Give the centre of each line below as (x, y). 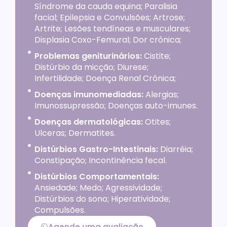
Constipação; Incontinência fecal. (100, 160)
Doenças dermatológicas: (89, 122)
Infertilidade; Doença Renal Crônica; (105, 78)
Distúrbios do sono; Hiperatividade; (102, 199)
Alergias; (162, 94)
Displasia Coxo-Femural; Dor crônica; (108, 40)
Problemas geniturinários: (88, 56)
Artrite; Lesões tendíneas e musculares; (112, 29)
